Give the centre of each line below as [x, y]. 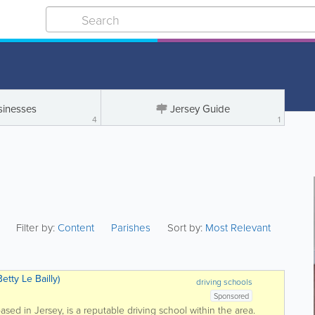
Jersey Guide [200, 109]
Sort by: [185, 227]
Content [78, 227]
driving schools [225, 282]
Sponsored [232, 296]
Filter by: [37, 227]
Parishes [131, 227]
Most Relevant [238, 227]
